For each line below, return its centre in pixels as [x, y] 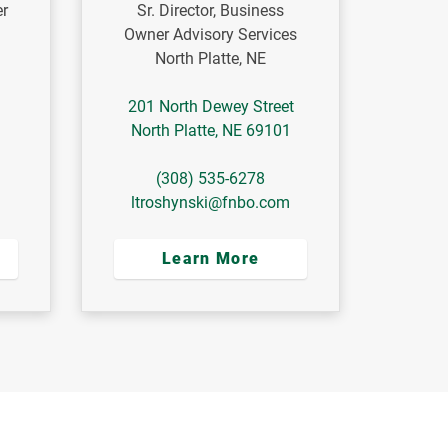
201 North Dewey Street [210, 107]
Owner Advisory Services [211, 35]
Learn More [210, 259]
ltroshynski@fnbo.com [211, 203]
